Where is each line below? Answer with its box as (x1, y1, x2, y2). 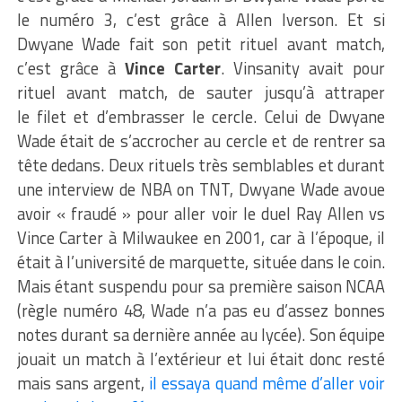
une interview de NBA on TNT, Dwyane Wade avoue (16, 176, 386, 202)
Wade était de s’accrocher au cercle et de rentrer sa (16, 127, 386, 153)
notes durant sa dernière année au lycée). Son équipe (16, 321, 386, 347)
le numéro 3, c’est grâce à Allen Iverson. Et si (16, 6, 386, 32)
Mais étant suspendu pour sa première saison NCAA (16, 273, 386, 299)
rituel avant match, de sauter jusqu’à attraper (16, 79, 386, 105)
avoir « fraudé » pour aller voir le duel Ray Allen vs (16, 200, 386, 226)
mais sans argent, (16, 370, 150, 396)
